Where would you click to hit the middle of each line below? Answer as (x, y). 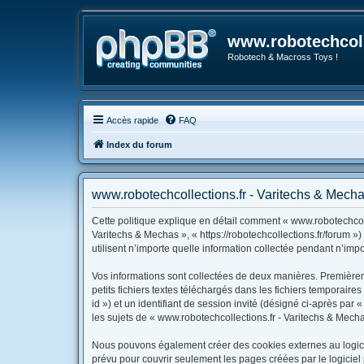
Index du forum (139, 145)
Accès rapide (132, 120)
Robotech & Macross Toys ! (283, 57)
